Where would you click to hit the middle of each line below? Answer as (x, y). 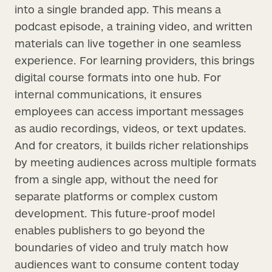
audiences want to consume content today (127, 264)
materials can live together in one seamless (128, 43)
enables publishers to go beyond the (110, 230)
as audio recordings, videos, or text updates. (131, 128)
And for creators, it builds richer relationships (131, 145)
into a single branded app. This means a (118, 9)
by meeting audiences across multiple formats (135, 162)
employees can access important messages (129, 111)
